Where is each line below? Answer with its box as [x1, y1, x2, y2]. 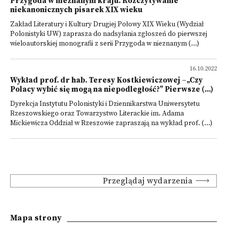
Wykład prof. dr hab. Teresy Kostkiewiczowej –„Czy [10, 75, 203, 85]
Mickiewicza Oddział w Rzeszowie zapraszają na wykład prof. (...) [10, 119, 212, 128]
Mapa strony [10, 213, 62, 223]
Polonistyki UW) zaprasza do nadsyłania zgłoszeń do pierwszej [10, 30, 207, 39]
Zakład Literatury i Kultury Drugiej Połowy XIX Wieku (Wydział [10, 20, 204, 29]
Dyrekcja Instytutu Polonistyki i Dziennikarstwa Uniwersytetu [10, 100, 200, 108]
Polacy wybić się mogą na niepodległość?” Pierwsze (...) [10, 85, 213, 94]
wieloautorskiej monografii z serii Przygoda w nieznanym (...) [10, 40, 199, 48]
